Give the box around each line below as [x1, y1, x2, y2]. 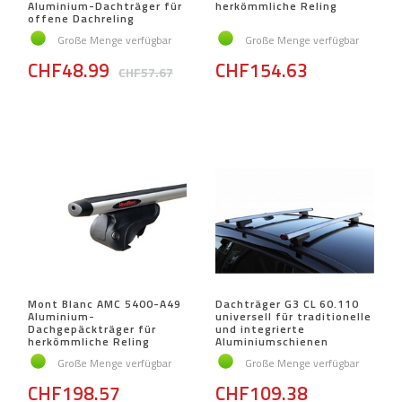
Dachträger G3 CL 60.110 [215, 295, 359, 313]
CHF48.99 [28, 56, 109, 85]
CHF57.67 [118, 64, 173, 83]
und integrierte [215, 320, 305, 338]
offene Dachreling [28, 10, 135, 28]
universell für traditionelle [215, 308, 371, 326]
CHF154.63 [215, 56, 308, 85]
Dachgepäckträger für [28, 320, 156, 338]
